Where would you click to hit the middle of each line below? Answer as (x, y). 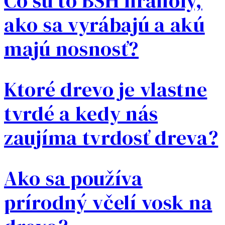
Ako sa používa (73, 178)
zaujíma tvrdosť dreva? (111, 137)
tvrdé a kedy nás (81, 113)
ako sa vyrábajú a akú (104, 24)
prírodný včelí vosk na (108, 202)
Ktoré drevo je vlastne (106, 89)
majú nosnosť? (72, 48)
